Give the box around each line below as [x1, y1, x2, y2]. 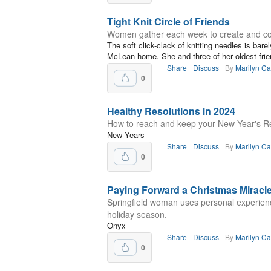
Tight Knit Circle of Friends [107, 15, 230, 28]
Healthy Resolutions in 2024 [107, 104, 235, 118]
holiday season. [107, 208, 167, 220]
